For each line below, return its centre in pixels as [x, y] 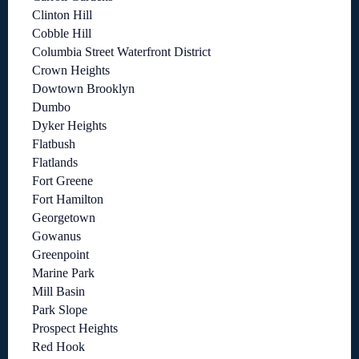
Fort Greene [63, 181]
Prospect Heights [75, 329]
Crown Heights [71, 71]
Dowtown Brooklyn [83, 89]
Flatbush [54, 144]
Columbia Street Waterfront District [121, 52]
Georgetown [64, 218]
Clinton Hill [62, 15]
